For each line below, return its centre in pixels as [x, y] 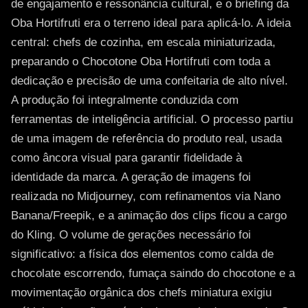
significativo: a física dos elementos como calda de [142, 254]
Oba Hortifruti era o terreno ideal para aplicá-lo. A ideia [151, 23]
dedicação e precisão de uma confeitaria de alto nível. [150, 81]
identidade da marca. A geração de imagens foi [131, 177]
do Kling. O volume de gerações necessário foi [131, 235]
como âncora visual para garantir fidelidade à [126, 158]
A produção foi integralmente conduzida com [125, 100]
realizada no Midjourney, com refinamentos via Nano [146, 196]
